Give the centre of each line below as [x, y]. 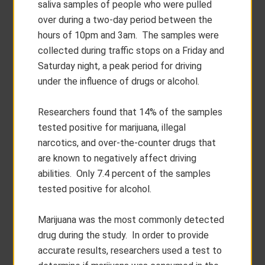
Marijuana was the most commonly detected [131, 220]
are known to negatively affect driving [117, 158]
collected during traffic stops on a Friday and [131, 51]
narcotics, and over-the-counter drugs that [127, 143]
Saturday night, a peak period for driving [120, 66]
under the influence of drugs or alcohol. [119, 81]
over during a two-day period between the [125, 20]
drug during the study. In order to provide [124, 235]
